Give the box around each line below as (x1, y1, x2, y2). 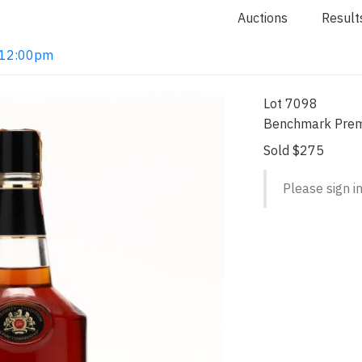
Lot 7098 (263, 95, 318, 112)
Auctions (238, 10, 288, 26)
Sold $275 (263, 142, 325, 158)
